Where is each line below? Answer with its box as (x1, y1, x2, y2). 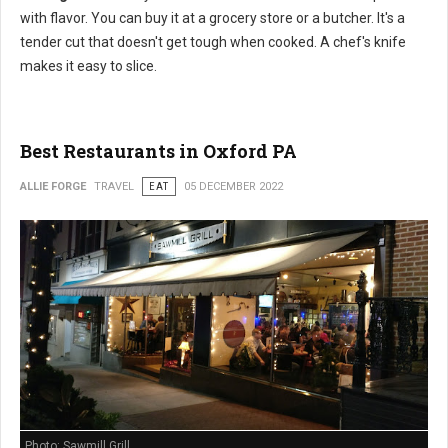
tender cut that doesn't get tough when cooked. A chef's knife (20, 33, 406, 50)
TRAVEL (94, 179, 134, 193)
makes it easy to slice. (20, 57, 157, 74)
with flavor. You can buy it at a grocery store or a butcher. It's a (20, 9, 405, 26)
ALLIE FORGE (20, 179, 86, 193)
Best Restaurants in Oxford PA (20, 138, 297, 163)
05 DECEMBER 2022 (184, 179, 283, 193)
